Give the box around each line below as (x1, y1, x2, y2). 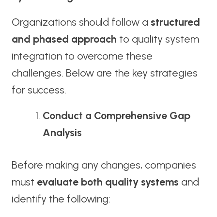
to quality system (116, 33, 199, 46)
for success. (11, 84, 66, 96)
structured (150, 16, 200, 29)
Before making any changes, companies (11, 159, 196, 171)
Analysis (43, 126, 82, 139)
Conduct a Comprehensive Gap (43, 109, 191, 122)
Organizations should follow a (11, 16, 151, 29)
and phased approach (11, 33, 117, 46)
